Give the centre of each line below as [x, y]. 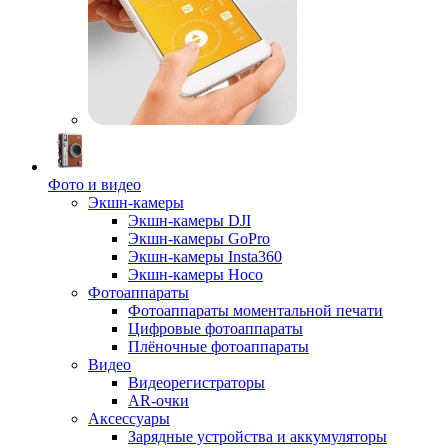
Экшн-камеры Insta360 [205, 256]
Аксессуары [129, 418]
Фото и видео [94, 184]
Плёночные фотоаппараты [218, 346]
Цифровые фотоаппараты [215, 328]
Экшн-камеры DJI [189, 220]
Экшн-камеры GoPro [199, 238]
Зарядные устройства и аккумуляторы [257, 436]
